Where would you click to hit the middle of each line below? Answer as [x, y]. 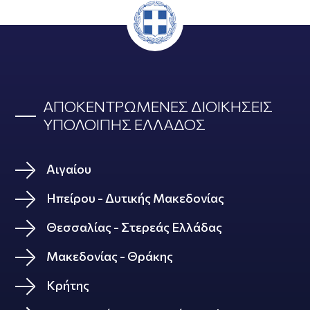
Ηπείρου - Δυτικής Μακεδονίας [136, 198]
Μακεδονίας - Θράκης [110, 256]
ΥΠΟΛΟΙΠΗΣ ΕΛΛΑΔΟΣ [125, 124]
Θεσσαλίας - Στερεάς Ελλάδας [135, 227]
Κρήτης [68, 285]
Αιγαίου [69, 169]
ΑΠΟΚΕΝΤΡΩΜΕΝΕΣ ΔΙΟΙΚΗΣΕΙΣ [158, 106]
